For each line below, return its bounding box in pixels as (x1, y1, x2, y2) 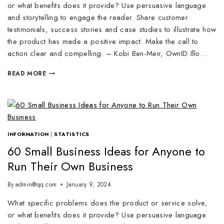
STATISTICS (54, 130, 89, 138)
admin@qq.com (15, 179, 57, 189)
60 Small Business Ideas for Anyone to (7, 142, 205, 160)
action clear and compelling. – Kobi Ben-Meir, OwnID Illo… (7, 48, 207, 59)
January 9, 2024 (66, 179, 111, 189)
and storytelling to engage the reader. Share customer (7, 12, 188, 23)
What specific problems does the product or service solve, (7, 197, 208, 208)
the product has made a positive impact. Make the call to (7, 36, 198, 47)
